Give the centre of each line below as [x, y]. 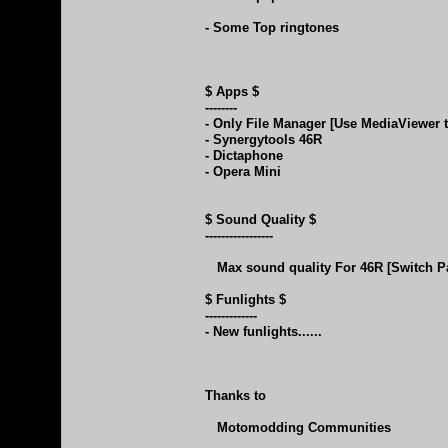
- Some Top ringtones [272, 27]
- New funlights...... [263, 331]
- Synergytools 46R [263, 139]
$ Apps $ [232, 91]
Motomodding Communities [298, 427]
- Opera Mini [243, 171]
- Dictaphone [244, 155]
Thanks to [235, 395]
